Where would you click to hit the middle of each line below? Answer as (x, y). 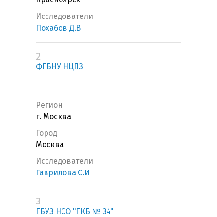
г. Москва (54, 117)
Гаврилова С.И (63, 173)
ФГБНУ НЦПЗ (60, 67)
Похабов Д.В (58, 28)
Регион (49, 105)
